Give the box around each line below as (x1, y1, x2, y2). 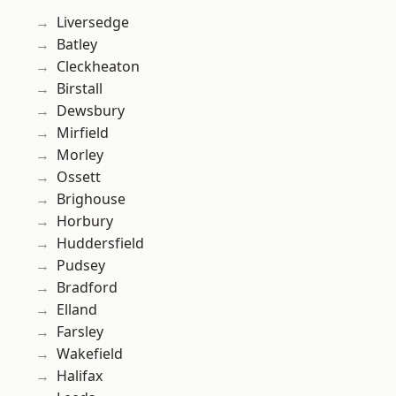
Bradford (57, 278, 118, 298)
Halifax (57, 366, 103, 386)
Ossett (57, 167, 101, 187)
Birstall (57, 79, 103, 99)
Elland (57, 300, 97, 320)
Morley (57, 145, 103, 165)
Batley (57, 34, 97, 55)
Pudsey (57, 255, 105, 276)
